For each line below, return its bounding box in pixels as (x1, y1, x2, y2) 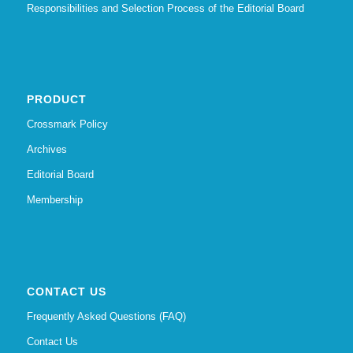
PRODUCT (26, 93, 87, 106)
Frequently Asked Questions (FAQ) (26, 310, 186, 322)
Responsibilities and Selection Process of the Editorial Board (26, 2, 304, 15)
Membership (26, 194, 83, 206)
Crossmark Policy (26, 118, 108, 131)
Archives (26, 143, 67, 156)
